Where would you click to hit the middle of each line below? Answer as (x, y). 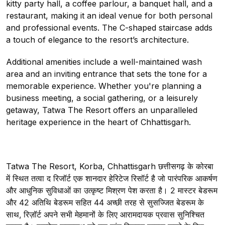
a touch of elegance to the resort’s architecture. (97, 40)
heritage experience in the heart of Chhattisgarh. (98, 122)
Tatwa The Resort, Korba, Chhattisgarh (81, 166)
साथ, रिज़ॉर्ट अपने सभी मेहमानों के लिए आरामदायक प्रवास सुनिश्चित (105, 215)
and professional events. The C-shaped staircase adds (109, 28)
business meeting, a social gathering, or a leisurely (102, 98)
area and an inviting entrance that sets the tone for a (106, 74)
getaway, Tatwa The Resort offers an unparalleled (102, 110)
